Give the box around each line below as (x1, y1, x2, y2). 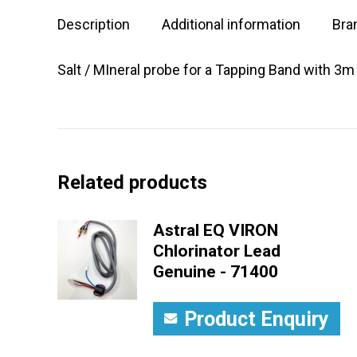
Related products (57, 171, 207, 194)
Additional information (162, 16, 300, 33)
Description (57, 16, 130, 33)
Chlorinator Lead (153, 241, 280, 261)
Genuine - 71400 (153, 262, 278, 281)
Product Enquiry (184, 308, 329, 331)
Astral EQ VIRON (153, 221, 278, 240)
